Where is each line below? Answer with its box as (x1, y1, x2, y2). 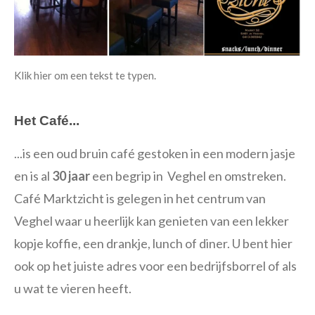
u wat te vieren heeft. (14, 280, 131, 296)
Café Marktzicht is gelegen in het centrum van (14, 190, 266, 206)
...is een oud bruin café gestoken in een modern (14, 145, 271, 161)
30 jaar (52, 167, 90, 184)
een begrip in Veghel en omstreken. (90, 167, 286, 184)
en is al (14, 167, 52, 184)
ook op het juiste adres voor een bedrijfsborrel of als (14, 257, 297, 274)
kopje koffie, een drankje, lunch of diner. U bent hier (14, 235, 292, 251)
